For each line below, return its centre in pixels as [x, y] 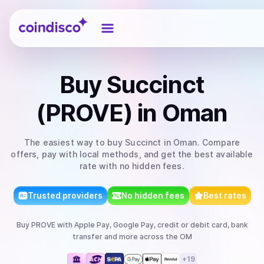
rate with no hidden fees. [132, 166]
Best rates [225, 195]
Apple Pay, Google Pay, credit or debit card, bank [161, 225]
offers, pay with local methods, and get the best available [132, 154]
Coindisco [40, 19]
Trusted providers [65, 195]
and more [120, 237]
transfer [87, 237]
